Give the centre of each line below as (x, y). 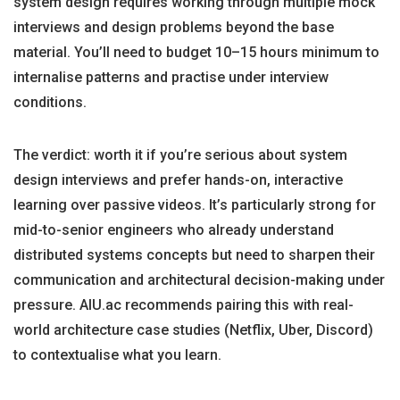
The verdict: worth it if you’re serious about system (180, 155)
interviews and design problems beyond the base (174, 27)
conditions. (50, 102)
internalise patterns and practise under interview (171, 77)
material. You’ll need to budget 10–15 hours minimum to (196, 52)
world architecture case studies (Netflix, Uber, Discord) (193, 330)
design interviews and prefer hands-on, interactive (178, 180)
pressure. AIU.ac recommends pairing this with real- (183, 305)
